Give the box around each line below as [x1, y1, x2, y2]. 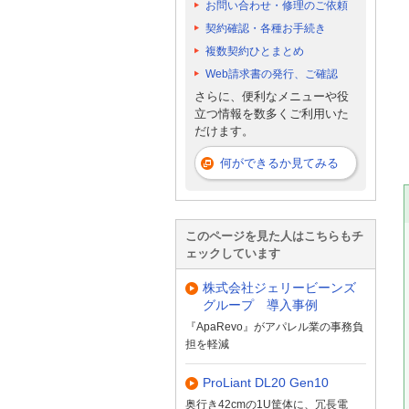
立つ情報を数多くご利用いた [194, 107, 349, 121]
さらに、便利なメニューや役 [194, 89, 349, 104]
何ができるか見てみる [220, 155, 339, 170]
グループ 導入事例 [203, 297, 318, 312]
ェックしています [185, 246, 280, 260]
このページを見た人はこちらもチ [185, 228, 363, 243]
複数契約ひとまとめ [205, 44, 304, 58]
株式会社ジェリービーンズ [203, 279, 356, 295]
